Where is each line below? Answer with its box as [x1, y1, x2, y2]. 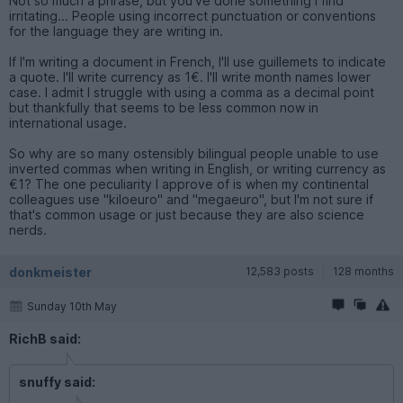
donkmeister [9, 264, 92, 280]
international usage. [9, 114, 127, 130]
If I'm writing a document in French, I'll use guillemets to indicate [9, 53, 386, 69]
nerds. [9, 221, 47, 237]
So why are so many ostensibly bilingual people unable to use [9, 145, 379, 161]
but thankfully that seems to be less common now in [9, 99, 318, 115]
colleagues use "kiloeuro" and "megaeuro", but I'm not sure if [9, 191, 373, 207]
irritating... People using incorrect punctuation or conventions [9, 7, 376, 23]
